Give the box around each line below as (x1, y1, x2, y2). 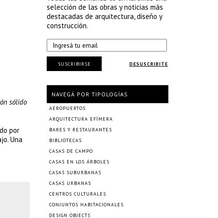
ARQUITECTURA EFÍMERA (49, 116, 113, 122)
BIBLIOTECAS (49, 137, 82, 144)
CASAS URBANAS (49, 180, 91, 186)
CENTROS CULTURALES (49, 191, 106, 197)
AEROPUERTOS (49, 105, 86, 111)
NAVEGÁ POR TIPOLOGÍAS (52, 91, 128, 98)
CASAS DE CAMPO (49, 148, 93, 154)
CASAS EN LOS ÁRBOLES (49, 159, 109, 165)
